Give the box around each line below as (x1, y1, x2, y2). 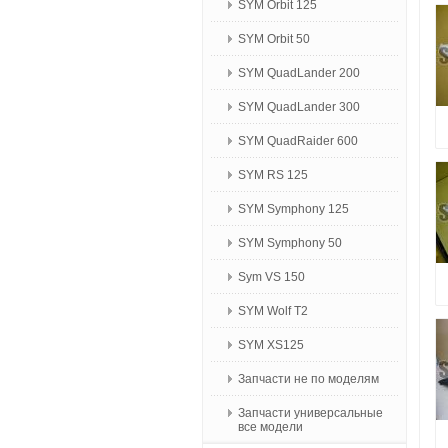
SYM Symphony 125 (238, 202, 349, 216)
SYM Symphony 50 (238, 236, 342, 250)
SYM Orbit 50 (238, 32, 310, 46)
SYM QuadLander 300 (238, 100, 360, 114)
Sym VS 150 (238, 270, 305, 284)
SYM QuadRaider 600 (238, 134, 358, 148)
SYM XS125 (238, 338, 304, 352)
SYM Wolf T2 (238, 304, 308, 318)
